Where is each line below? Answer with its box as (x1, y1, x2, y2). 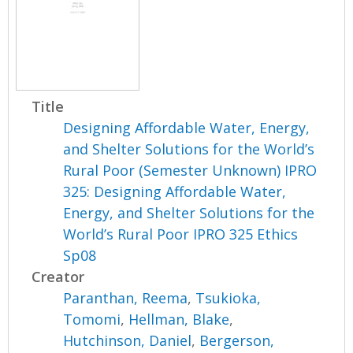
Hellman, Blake (128, 310, 230, 329)
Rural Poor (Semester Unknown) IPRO (63, 161, 318, 180)
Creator (32, 267, 85, 287)
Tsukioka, (195, 288, 262, 308)
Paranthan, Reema (63, 288, 188, 308)
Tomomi (63, 310, 121, 329)
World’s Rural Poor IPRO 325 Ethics (63, 225, 299, 244)
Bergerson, (199, 331, 275, 351)
